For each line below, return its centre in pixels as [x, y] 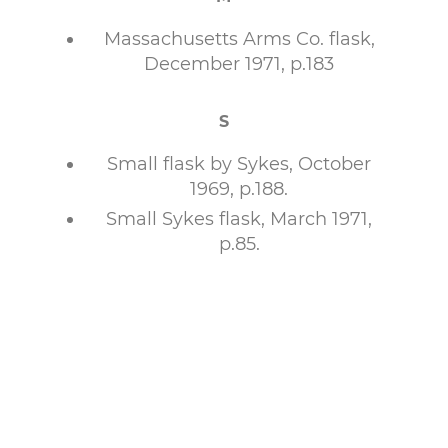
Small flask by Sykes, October [239, 164]
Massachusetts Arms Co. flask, [239, 39]
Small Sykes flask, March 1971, [239, 219]
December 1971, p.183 [239, 64]
